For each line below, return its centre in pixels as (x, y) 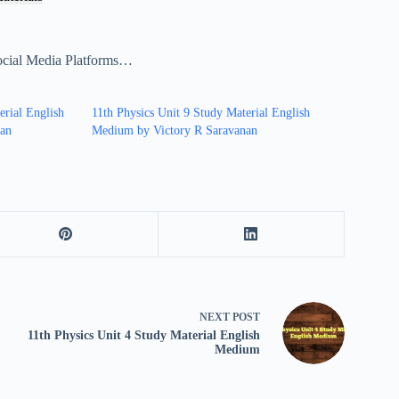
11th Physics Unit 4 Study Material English (143, 336)
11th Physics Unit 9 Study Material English (200, 112)
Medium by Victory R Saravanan (174, 130)
